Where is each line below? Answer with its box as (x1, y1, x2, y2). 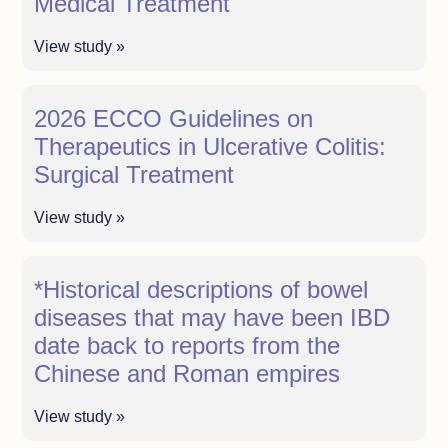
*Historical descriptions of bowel (34, 275, 369, 303)
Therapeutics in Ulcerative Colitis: (34, 132, 387, 160)
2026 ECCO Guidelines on (34, 104, 314, 132)
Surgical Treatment (34, 160, 235, 188)
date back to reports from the (34, 331, 341, 359)
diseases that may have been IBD (34, 303, 391, 331)
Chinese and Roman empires (34, 359, 341, 387)
